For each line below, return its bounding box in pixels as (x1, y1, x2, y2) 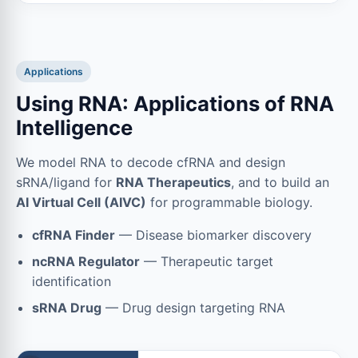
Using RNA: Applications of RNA (16, 91, 334, 117)
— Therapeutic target (140, 253, 273, 270)
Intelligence (16, 115, 133, 141)
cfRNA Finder (32, 227, 115, 244)
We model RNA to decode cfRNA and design (16, 154, 285, 171)
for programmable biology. (146, 194, 312, 211)
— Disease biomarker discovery (115, 227, 312, 244)
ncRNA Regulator (32, 253, 140, 270)
